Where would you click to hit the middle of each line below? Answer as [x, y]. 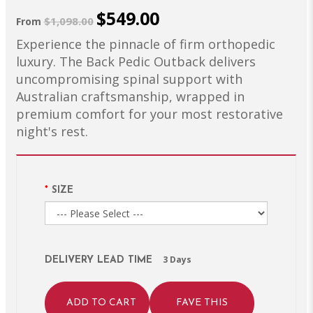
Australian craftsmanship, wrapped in [130, 96]
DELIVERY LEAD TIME [98, 260]
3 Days [177, 260]
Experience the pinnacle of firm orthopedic [145, 44]
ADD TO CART [101, 303]
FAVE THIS [202, 303]
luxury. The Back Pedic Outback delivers [136, 61]
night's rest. [52, 131]
